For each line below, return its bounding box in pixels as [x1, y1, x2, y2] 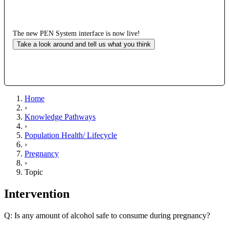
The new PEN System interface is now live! [13, 29, 140, 37]
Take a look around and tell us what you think [17, 40, 151, 48]
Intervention [4, 187, 70, 200]
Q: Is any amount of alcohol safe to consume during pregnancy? [4, 211, 210, 220]
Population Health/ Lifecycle [25, 130, 117, 140]
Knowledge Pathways [25, 112, 96, 121]
